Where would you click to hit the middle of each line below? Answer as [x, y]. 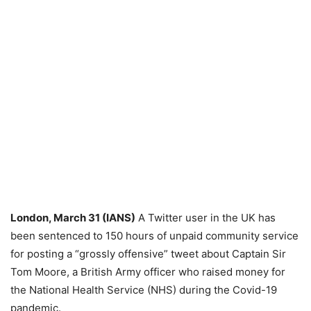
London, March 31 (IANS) [73, 218]
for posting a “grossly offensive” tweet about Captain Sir [148, 254]
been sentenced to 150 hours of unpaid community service [154, 236]
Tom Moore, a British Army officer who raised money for [148, 272]
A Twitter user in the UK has [205, 218]
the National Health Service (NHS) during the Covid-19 [144, 290]
